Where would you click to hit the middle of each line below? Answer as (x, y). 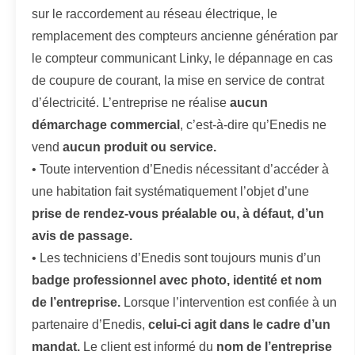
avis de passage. (82, 235)
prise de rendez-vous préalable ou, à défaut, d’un (178, 213)
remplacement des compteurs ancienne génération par (185, 36)
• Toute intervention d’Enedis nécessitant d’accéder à (180, 169)
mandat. (56, 346)
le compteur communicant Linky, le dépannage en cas (182, 58)
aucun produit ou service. (139, 147)
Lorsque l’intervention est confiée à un (229, 302)
